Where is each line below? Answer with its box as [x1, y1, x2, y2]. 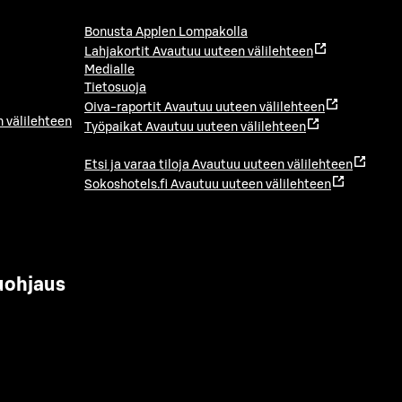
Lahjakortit [84, 46, 150, 59]
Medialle [84, 64, 135, 77]
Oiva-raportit [84, 101, 162, 115]
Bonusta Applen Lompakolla [84, 26, 248, 39]
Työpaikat [84, 121, 143, 135]
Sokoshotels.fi [84, 179, 168, 192]
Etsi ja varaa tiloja [84, 159, 189, 172]
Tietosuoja [84, 82, 146, 95]
